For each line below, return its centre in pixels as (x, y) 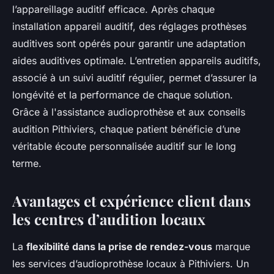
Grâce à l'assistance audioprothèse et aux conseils (129, 112)
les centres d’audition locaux (109, 219)
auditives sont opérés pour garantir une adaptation (129, 43)
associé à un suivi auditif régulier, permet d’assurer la (135, 77)
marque (231, 246)
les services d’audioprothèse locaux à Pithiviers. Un (131, 263)
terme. (27, 163)
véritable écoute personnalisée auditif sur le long (124, 146)
